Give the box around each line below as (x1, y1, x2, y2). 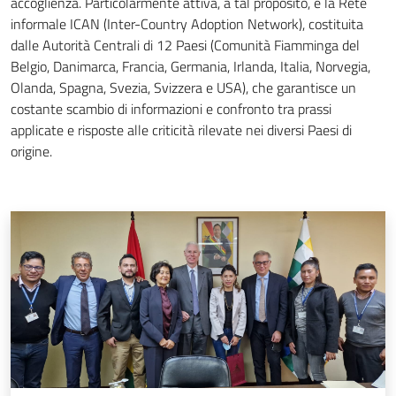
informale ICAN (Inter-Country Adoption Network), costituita (11, 13, 363, 34)
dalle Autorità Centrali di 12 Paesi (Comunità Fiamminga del (11, 34, 360, 56)
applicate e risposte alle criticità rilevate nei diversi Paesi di (11, 119, 352, 141)
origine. (11, 141, 52, 162)
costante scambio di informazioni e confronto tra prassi (11, 98, 331, 119)
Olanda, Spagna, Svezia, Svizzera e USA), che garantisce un (11, 77, 356, 98)
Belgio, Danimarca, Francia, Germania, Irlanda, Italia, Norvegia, (11, 56, 370, 77)
